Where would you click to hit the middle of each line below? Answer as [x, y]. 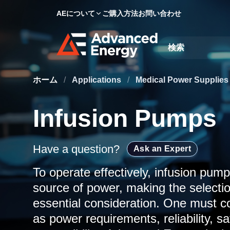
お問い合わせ [159, 13]
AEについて [75, 13]
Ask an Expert [162, 148]
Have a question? [78, 149]
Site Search [179, 42]
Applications [98, 80]
